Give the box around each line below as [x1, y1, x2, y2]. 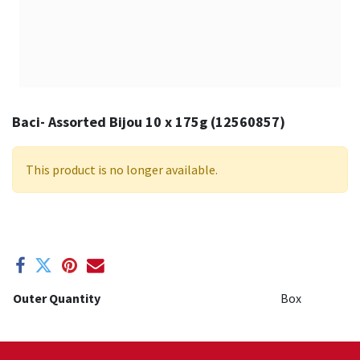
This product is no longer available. [26, 162, 218, 178]
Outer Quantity [13, 290, 100, 306]
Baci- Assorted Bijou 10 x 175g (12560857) [12, 112, 285, 131]
